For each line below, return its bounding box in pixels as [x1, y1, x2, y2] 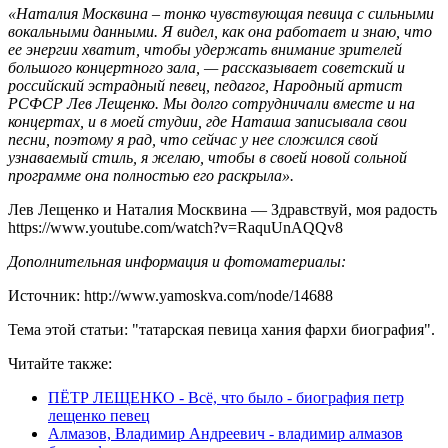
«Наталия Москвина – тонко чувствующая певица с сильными [8, 5, 434, 23]
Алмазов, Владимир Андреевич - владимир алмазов [48, 425, 403, 443]
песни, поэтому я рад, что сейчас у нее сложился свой [8, 131, 378, 149]
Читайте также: [8, 355, 112, 373]
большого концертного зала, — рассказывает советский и [8, 59, 405, 77]
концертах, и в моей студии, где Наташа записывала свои [8, 113, 407, 131]
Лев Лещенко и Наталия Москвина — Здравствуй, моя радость [8, 201, 437, 219]
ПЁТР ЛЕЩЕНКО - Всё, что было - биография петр [48, 389, 404, 407]
